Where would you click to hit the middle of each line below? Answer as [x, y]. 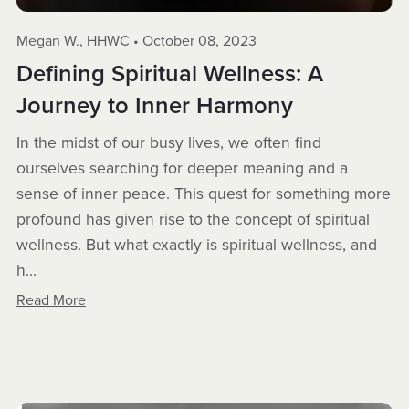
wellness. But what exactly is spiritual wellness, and [196, 245]
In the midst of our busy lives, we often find [168, 142]
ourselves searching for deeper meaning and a [182, 168]
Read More [51, 300]
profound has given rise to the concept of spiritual [193, 219]
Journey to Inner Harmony [154, 105]
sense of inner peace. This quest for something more [203, 194]
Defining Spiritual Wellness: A [169, 73]
